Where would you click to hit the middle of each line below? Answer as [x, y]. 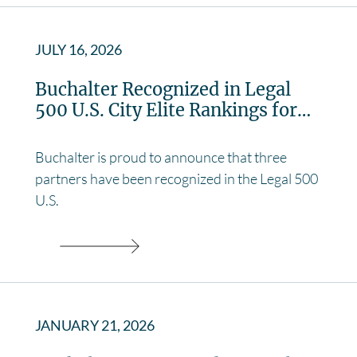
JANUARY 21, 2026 [95, 325]
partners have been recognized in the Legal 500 [177, 178]
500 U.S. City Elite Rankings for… [173, 110]
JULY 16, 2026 [78, 49]
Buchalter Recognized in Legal [163, 89]
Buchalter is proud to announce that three [161, 157]
